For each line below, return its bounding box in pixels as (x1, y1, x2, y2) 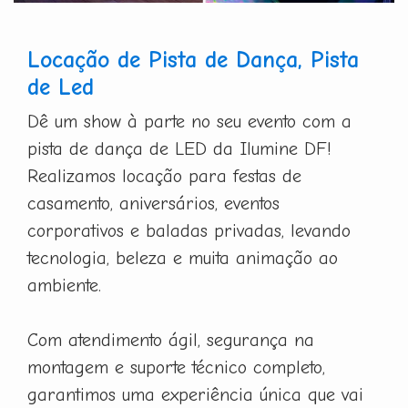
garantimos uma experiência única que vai (27, 383, 363, 405)
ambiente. (27, 274, 101, 296)
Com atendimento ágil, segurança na (27, 329, 314, 351)
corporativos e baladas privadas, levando (27, 219, 351, 241)
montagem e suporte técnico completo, (27, 356, 325, 378)
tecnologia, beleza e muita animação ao (27, 247, 338, 269)
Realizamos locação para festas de (27, 165, 301, 187)
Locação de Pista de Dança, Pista (27, 46, 359, 73)
